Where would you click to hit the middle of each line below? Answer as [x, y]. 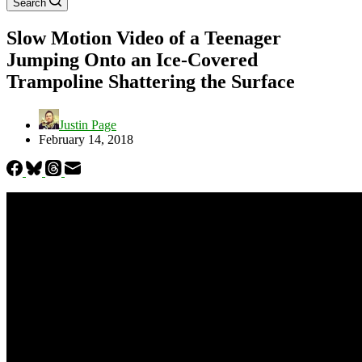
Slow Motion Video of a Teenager [144, 38]
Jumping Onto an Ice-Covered [132, 59]
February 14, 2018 [86, 139]
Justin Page [88, 124]
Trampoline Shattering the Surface [151, 81]
